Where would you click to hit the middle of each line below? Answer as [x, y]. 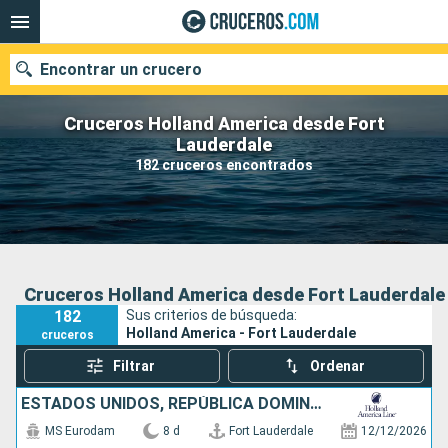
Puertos [67, 271]
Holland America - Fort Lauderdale [241, 332]
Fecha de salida [92, 224]
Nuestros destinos [103, 179]
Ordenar [338, 366]
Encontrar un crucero [121, 69]
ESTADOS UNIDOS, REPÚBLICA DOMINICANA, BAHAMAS [316, 403]
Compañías [345, 271]
